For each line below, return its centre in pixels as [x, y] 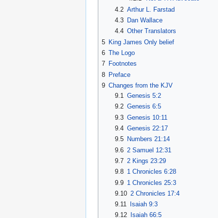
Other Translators [151, 31]
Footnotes [123, 64]
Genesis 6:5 [144, 107]
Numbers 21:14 [148, 139]
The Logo [122, 53]
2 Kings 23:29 [146, 161]
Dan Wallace [145, 20]
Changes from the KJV [141, 85]
